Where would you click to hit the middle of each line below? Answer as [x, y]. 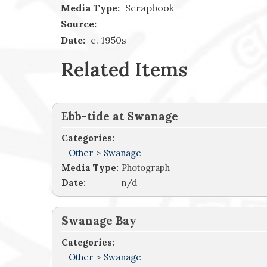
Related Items [124, 70]
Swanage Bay [99, 221]
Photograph [146, 168]
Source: [79, 24]
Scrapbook [148, 8]
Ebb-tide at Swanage [120, 117]
